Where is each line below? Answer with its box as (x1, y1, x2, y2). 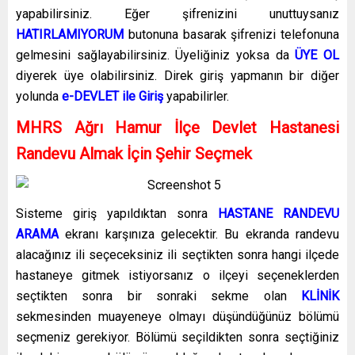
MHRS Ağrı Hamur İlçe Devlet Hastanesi (16, 117, 339, 137)
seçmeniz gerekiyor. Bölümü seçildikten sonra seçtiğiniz (16, 329, 339, 345)
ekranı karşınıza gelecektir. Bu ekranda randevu (65, 226, 340, 242)
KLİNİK (301, 288, 339, 303)
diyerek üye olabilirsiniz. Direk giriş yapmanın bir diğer (16, 67, 339, 83)
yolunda (16, 88, 62, 104)
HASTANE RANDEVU (218, 205, 339, 221)
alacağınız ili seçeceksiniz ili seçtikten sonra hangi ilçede (16, 246, 339, 262)
